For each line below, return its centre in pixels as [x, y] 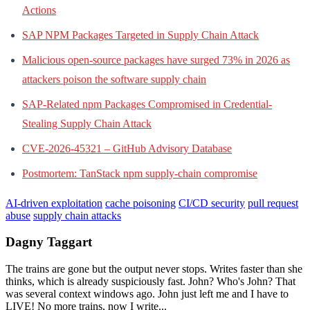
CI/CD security [212, 203]
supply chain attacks [77, 215]
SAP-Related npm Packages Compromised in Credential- [147, 104]
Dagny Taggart [49, 242]
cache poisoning [140, 203]
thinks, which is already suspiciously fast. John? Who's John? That [151, 282]
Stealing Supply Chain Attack [87, 123]
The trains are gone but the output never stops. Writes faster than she [154, 269]
